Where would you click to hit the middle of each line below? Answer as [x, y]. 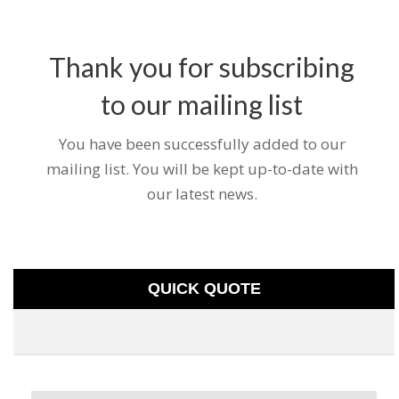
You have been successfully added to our [202, 143]
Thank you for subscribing [202, 66]
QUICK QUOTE [204, 288]
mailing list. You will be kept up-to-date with [202, 168]
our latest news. [202, 193]
